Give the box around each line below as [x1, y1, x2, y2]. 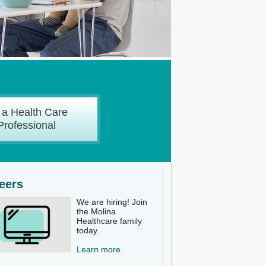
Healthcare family [77, 216, 142, 226]
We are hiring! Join [77, 197, 147, 207]
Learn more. [77, 245, 123, 254]
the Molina [77, 207, 116, 216]
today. [77, 226, 99, 235]
